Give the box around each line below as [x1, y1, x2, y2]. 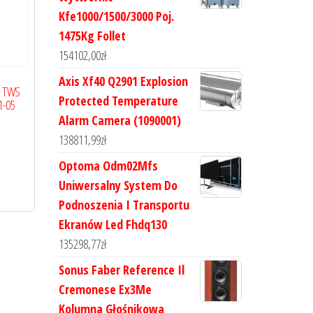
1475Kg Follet [58, 27, 126, 44]
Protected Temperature [58, 92, 178, 109]
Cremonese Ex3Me [58, 281, 152, 298]
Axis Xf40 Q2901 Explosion [58, 73, 188, 89]
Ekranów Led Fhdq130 [58, 216, 167, 233]
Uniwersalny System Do [58, 177, 177, 194]
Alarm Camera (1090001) [58, 112, 181, 129]
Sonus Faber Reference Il [58, 261, 184, 278]
